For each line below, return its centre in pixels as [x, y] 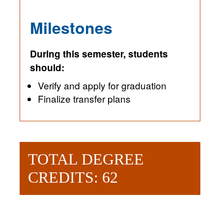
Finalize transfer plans [84, 99]
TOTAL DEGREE [86, 159]
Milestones [71, 28]
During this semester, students [99, 54]
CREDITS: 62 [73, 178]
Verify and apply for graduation [102, 85]
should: [47, 68]
